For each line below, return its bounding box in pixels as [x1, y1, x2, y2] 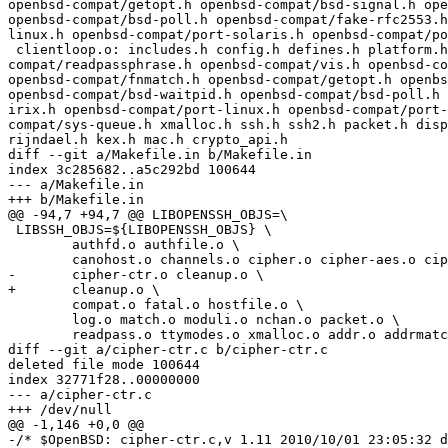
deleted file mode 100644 [8, 357, 200, 373]
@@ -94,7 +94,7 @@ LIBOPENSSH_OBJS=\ [8, 207, 288, 223]
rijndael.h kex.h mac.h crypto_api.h [8, 132, 288, 148]
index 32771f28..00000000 [8, 372, 200, 388]
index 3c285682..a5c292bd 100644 [8, 162, 256, 178]
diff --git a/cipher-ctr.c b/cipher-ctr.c [8, 342, 328, 358]
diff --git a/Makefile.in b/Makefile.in [8, 147, 312, 163]
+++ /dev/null [8, 402, 112, 418]
